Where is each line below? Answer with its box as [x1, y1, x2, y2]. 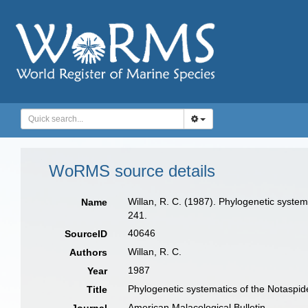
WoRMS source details [49, 162, 215, 180]
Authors [69, 247, 108, 258]
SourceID [65, 228, 108, 239]
